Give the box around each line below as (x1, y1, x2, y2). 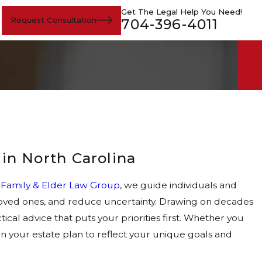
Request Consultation (11, 15, 97, 25)
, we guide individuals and (120, 180, 237, 191)
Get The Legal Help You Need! (121, 6, 243, 16)
